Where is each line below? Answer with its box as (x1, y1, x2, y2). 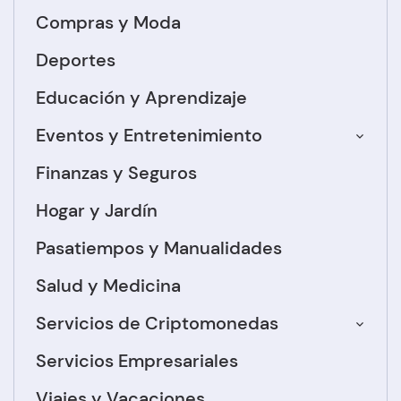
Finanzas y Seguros (36, 161, 197, 185)
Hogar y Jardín (36, 199, 158, 223)
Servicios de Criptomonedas (36, 311, 278, 336)
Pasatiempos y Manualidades (36, 236, 282, 260)
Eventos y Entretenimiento (36, 124, 262, 148)
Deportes (36, 48, 115, 73)
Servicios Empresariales (36, 349, 238, 373)
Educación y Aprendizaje (36, 86, 247, 110)
